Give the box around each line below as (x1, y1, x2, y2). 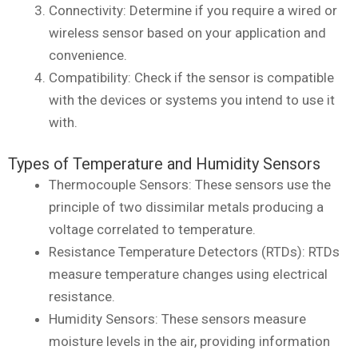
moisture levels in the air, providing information (49, 332, 330, 349)
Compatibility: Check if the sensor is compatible (49, 70, 334, 86)
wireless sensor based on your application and (49, 25, 326, 42)
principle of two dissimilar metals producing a (49, 198, 324, 215)
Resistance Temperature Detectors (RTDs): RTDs (49, 243, 340, 260)
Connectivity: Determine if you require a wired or (49, 2, 337, 19)
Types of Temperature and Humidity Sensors (8, 153, 320, 173)
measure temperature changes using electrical (49, 265, 328, 282)
